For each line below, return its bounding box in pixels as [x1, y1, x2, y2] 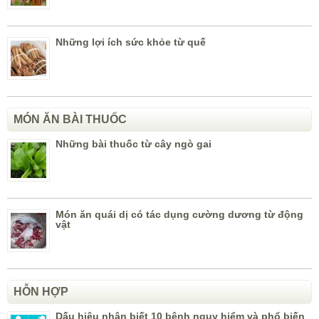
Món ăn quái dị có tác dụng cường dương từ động [56, 209, 303, 221]
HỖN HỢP [14, 286, 68, 298]
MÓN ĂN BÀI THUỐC [14, 113, 127, 126]
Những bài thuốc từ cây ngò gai [56, 138, 211, 150]
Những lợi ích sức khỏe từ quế [56, 36, 206, 48]
